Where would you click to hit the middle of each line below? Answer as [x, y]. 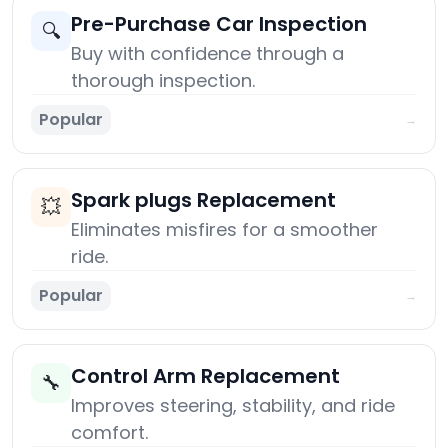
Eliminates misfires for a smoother [224, 230]
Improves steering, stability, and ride [233, 406]
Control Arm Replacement [205, 376]
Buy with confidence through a [207, 54]
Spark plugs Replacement [203, 200]
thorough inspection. [163, 81]
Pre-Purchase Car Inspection [219, 24]
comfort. [109, 433]
